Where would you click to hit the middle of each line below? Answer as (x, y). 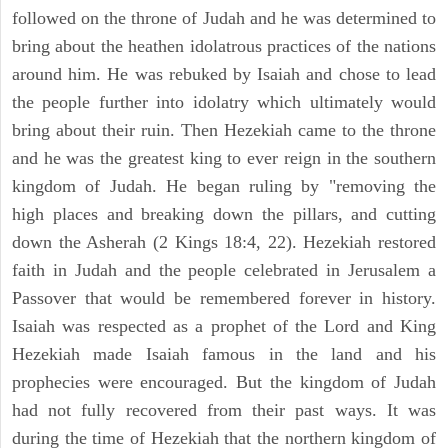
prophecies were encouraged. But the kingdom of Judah (224, 382)
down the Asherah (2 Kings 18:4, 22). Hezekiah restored (224, 242)
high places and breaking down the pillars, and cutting (224, 214)
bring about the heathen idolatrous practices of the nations (224, 46)
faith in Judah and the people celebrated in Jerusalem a (224, 270)
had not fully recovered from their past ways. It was (224, 410)
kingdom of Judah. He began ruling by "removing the (224, 186)
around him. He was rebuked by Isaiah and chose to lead (224, 74)
